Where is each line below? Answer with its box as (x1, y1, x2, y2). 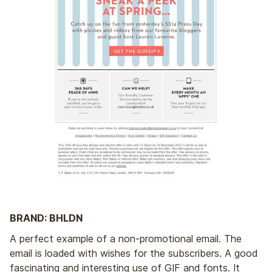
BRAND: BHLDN (10, 211, 83, 224)
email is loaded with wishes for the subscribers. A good (10, 246, 257, 259)
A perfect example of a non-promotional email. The (10, 232, 242, 245)
